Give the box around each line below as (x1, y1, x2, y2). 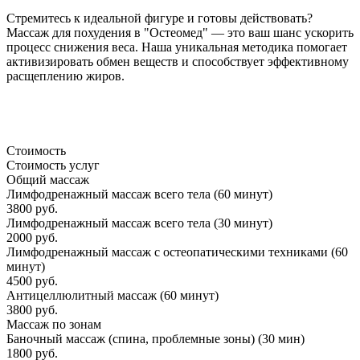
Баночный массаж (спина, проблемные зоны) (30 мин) (6, 332, 305, 346)
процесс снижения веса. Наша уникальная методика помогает (6, 39, 347, 54)
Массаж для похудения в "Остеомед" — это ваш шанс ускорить (6, 25, 354, 39)
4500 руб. (6, 274, 58, 288)
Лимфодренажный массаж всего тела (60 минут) (6, 187, 272, 201)
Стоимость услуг (6, 158, 100, 172)
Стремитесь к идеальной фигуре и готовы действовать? (6, 10, 313, 25)
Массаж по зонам (6, 317, 101, 331)
